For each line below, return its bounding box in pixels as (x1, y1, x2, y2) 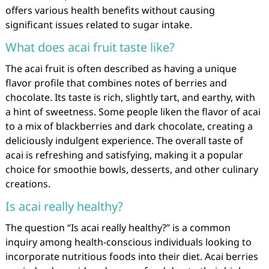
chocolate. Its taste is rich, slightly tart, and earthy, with (5, 91, 255, 104)
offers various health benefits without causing (5, 4, 215, 17)
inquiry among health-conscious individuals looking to (5, 235, 252, 249)
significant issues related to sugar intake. (5, 18, 192, 31)
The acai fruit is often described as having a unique (5, 62, 237, 75)
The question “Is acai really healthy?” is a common (5, 221, 231, 234)
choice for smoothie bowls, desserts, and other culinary (5, 163, 258, 176)
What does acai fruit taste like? (5, 39, 175, 55)
